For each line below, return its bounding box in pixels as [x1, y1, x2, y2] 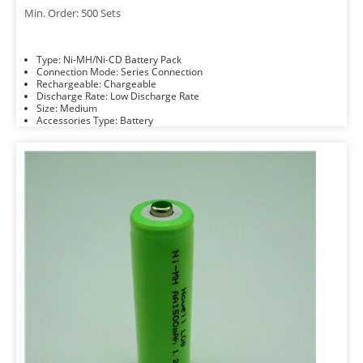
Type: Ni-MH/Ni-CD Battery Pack [63, 53, 181, 66]
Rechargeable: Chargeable [104, 77, 156, 91]
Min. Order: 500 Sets [24, 6, 121, 20]
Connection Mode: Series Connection [121, 65, 203, 79]
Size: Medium [60, 101, 97, 115]
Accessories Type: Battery [120, 113, 153, 127]
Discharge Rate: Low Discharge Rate [110, 89, 199, 103]
